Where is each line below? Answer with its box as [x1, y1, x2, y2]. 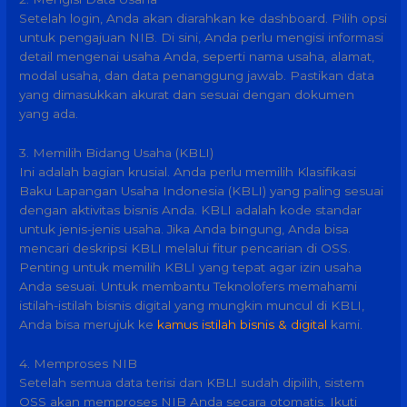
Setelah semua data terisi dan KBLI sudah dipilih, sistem [19, 374, 365, 390]
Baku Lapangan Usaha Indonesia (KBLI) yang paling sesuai [19, 184, 384, 199]
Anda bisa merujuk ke [19, 317, 158, 333]
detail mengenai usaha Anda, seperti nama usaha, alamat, [19, 49, 375, 65]
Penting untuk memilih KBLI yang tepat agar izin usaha [19, 260, 362, 275]
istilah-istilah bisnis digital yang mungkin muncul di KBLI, [19, 298, 365, 313]
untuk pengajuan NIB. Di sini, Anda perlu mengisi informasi [19, 30, 384, 45]
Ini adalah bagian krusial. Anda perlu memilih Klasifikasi [19, 164, 357, 180]
